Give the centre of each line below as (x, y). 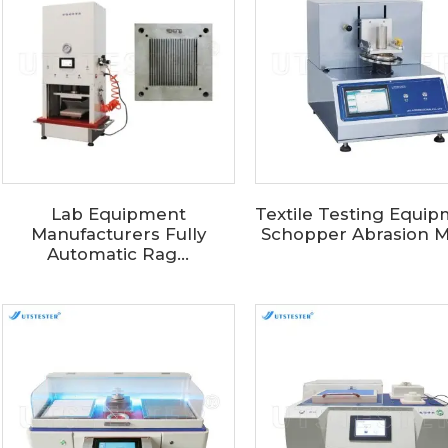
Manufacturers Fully (118, 233)
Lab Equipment (118, 213)
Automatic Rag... (118, 253)
